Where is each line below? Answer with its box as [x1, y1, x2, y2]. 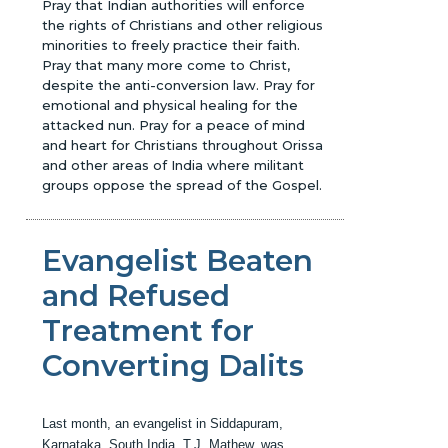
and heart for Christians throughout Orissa [42, 136, 324, 153]
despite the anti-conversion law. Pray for [42, 76, 316, 93]
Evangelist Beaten [42, 242, 314, 278]
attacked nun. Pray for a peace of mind [42, 116, 306, 133]
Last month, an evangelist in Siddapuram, [42, 415, 284, 431]
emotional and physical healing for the [42, 96, 299, 113]
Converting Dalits [42, 347, 305, 383]
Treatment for [42, 312, 255, 348]
